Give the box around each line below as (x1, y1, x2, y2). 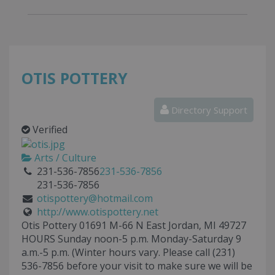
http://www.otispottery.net (36, 204, 158, 219)
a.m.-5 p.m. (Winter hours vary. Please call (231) (21, 245, 235, 259)
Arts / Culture (32, 150, 96, 165)
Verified (30, 123, 68, 137)
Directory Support (169, 104, 247, 117)
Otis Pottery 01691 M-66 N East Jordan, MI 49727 (21, 218, 246, 232)
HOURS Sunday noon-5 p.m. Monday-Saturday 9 (21, 231, 241, 246)
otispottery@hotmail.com (36, 191, 153, 205)
